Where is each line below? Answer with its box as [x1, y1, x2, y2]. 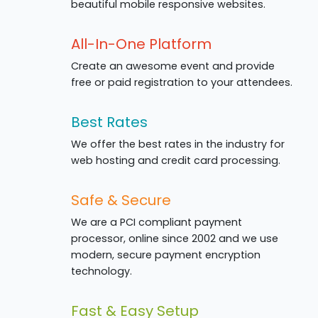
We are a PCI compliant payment [71, 215, 242, 230]
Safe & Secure [71, 190, 171, 211]
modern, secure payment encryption [71, 248, 261, 263]
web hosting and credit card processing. [71, 153, 280, 168]
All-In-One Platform [71, 34, 212, 55]
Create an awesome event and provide [71, 59, 275, 74]
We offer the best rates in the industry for [71, 137, 285, 152]
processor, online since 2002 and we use [71, 231, 278, 246]
